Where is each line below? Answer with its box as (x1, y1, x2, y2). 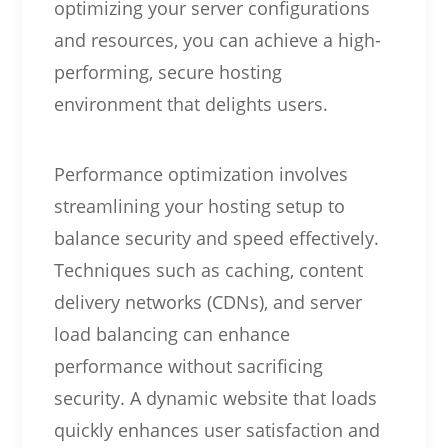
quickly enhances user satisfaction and (53, 417, 380, 442)
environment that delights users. (53, 91, 328, 116)
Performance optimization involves (53, 161, 348, 186)
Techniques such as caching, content (53, 257, 363, 282)
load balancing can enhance (53, 321, 290, 346)
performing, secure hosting (53, 59, 282, 84)
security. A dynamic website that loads (53, 385, 377, 410)
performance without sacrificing (53, 353, 323, 378)
